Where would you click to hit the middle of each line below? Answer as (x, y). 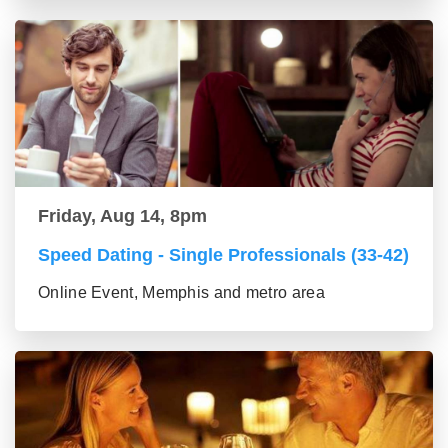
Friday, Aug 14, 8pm (122, 216)
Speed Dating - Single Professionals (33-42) (223, 255)
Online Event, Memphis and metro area (181, 293)
